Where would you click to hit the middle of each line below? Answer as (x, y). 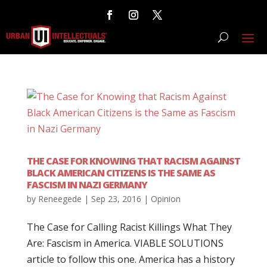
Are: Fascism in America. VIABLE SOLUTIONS (125, 243)
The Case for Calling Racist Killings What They (129, 227)
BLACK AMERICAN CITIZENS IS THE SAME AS (121, 173)
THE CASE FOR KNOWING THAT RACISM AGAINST (133, 161)
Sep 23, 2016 (116, 199)
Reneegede (60, 199)
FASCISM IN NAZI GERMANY (87, 185)
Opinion (165, 199)
